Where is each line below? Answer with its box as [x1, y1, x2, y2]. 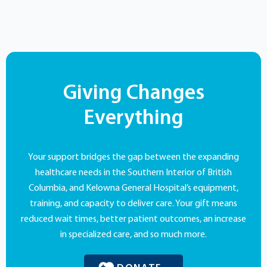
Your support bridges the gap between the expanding [28, 152, 239, 162]
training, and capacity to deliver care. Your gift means [30, 198, 237, 209]
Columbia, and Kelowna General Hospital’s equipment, [29, 183, 238, 193]
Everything [83, 108, 184, 129]
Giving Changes [63, 83, 204, 104]
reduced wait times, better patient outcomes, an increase [21, 214, 246, 224]
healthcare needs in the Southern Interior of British [35, 167, 232, 178]
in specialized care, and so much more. [60, 229, 207, 240]
